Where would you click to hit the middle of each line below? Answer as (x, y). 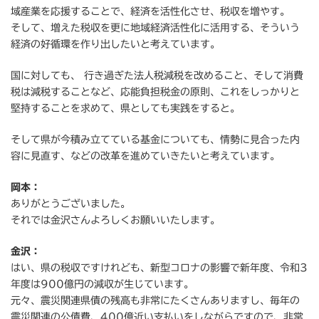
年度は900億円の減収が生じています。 (102, 284)
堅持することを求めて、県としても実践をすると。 (125, 109)
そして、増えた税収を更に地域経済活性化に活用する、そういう (155, 28)
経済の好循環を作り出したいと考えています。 (115, 45)
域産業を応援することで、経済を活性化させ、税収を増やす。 (150, 12)
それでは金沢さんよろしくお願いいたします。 (115, 220)
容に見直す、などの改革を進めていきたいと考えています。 (145, 156)
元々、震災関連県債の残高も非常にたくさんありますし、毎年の (155, 301)
